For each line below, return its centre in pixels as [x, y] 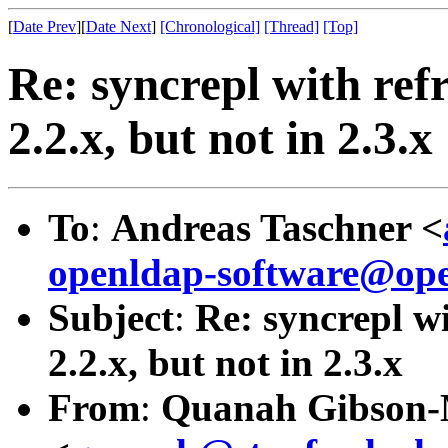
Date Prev [44, 26]
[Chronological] [210, 26]
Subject [111, 317]
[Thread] [291, 26]
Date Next [118, 26]
